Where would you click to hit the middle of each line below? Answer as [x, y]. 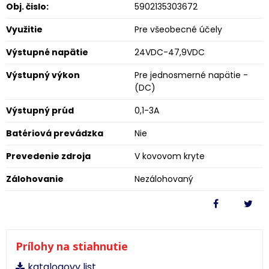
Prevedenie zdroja [48, 156]
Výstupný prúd [40, 110]
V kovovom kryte [170, 156]
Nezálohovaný [164, 179]
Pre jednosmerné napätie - [191, 75]
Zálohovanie [35, 179]
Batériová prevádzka [55, 133]
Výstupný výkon [43, 75]
